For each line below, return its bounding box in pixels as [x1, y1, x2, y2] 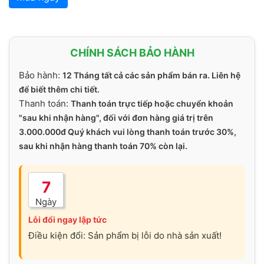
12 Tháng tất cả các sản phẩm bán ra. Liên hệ [62, 70, 240, 80]
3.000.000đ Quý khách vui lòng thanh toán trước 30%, [19, 126, 236, 137]
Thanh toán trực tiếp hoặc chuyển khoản [71, 98, 233, 108]
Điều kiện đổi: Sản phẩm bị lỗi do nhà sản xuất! [28, 229, 222, 241]
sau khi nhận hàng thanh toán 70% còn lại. [19, 140, 187, 151]
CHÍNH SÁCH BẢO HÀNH [70, 46, 194, 59]
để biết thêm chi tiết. [19, 84, 100, 94]
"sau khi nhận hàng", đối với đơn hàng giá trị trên [19, 112, 213, 123]
